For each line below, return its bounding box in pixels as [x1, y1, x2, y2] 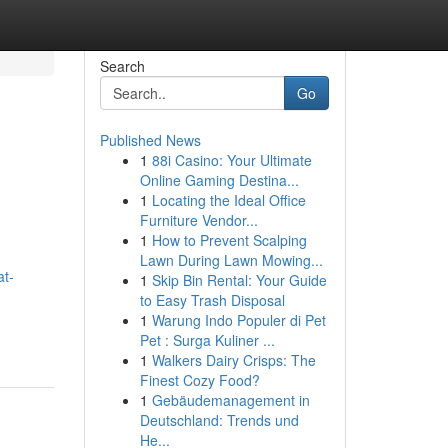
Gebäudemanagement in [151, 390, 310, 410]
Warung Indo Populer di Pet [151, 310, 326, 330]
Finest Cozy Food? [139, 370, 260, 390]
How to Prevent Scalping [151, 230, 307, 250]
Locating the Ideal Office [151, 190, 306, 210]
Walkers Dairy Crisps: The [151, 350, 316, 370]
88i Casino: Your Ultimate [151, 150, 312, 170]
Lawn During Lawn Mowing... [139, 250, 323, 270]
